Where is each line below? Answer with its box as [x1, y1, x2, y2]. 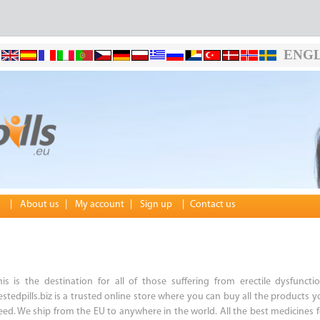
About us [19, 199, 59, 211]
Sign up [139, 199, 172, 211]
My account [74, 199, 124, 211]
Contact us [189, 199, 236, 211]
